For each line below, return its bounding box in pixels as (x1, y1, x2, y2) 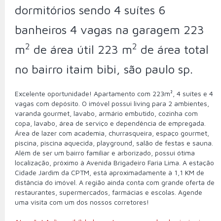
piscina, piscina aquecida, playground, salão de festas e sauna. (15, 139, 213, 147)
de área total (137, 42, 209, 56)
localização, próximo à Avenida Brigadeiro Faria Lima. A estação (15, 158, 214, 167)
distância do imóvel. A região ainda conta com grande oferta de (15, 178, 215, 186)
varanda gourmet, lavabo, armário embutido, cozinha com (15, 109, 198, 117)
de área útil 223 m (30, 42, 132, 56)
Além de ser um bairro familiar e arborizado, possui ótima (15, 148, 195, 157)
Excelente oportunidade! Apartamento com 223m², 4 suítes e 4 (15, 89, 213, 98)
